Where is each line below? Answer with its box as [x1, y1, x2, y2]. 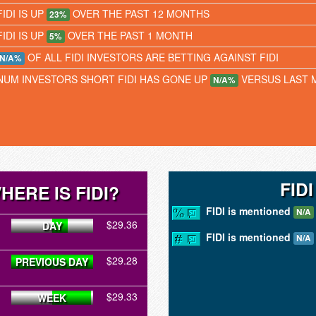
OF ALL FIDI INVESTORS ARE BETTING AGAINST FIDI [25, 50, 279, 64]
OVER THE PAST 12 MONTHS [70, 6, 209, 20]
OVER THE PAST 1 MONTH [65, 28, 193, 42]
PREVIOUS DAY [16, 255, 88, 269]
